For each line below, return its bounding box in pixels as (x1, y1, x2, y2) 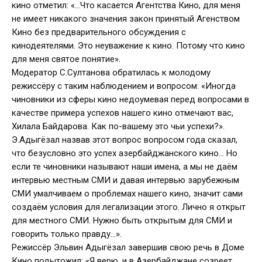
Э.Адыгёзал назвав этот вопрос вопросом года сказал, (12, 135, 237, 146)
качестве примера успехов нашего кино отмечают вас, (12, 108, 233, 119)
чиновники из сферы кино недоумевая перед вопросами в (12, 94, 249, 105)
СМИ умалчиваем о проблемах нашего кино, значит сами (12, 188, 243, 199)
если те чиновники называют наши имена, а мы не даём (12, 161, 237, 173)
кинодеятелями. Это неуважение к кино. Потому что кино (12, 40, 245, 51)
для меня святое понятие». (12, 54, 120, 65)
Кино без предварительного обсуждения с (12, 27, 186, 38)
